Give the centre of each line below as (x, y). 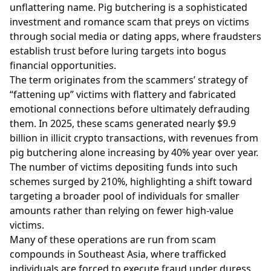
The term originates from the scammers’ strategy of (129, 80)
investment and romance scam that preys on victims (129, 21)
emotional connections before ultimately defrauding (130, 109)
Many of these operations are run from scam (113, 239)
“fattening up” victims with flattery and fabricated (123, 94)
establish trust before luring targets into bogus (118, 51)
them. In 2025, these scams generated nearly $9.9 (123, 123)
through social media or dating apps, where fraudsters (135, 36)
